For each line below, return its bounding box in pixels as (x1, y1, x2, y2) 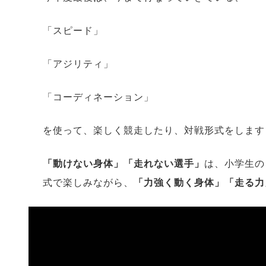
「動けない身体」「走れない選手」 (43, 159, 204, 169)
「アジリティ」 (43, 59, 113, 69)
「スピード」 (43, 26, 103, 36)
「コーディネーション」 (43, 92, 154, 102)
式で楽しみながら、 (43, 178, 134, 188)
